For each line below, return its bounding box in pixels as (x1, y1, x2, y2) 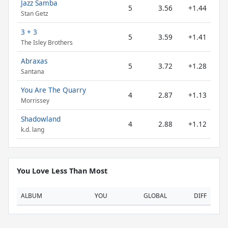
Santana (21, 67, 44, 76)
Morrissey (21, 96, 49, 105)
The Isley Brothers (21, 38, 73, 47)
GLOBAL (144, 191, 167, 200)
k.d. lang (21, 125, 44, 134)
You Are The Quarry (21, 85, 86, 95)
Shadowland (21, 114, 61, 124)
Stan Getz (21, 9, 48, 18)
